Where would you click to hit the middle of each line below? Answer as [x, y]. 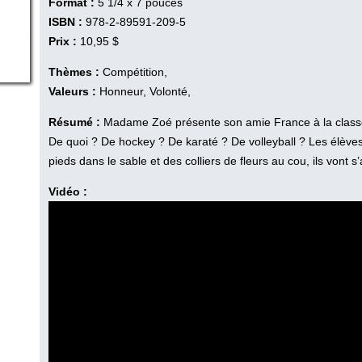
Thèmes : [74, 72]
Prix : [63, 41]
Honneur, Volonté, [143, 91]
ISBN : [65, 21]
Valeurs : [72, 91]
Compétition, [133, 72]
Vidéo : [68, 191]
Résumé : [76, 122]
